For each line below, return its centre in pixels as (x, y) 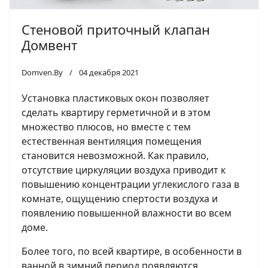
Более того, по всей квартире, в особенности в (132, 252)
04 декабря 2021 (109, 73)
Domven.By (42, 73)
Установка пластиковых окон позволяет (115, 98)
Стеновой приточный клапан (116, 30)
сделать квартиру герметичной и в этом (116, 113)
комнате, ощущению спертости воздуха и (120, 199)
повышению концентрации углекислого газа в (130, 185)
